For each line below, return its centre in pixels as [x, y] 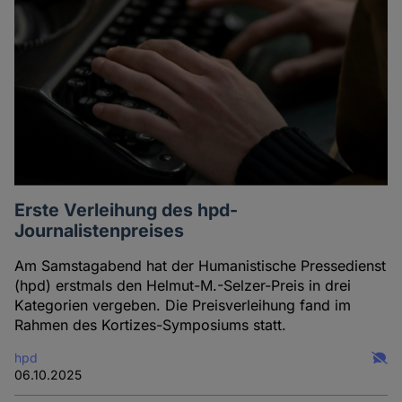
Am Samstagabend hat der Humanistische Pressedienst [201, 266]
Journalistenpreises [100, 231]
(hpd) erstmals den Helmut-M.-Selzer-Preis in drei [183, 286]
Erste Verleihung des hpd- [127, 210]
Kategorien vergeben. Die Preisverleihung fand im [183, 306]
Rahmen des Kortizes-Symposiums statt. [151, 325]
